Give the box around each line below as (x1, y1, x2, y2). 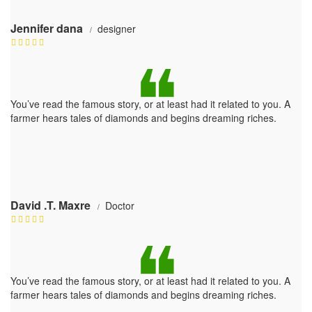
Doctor (105, 198, 134, 213)
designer (97, 22, 136, 36)
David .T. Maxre (10, 197, 91, 214)
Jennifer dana (10, 20, 83, 37)
